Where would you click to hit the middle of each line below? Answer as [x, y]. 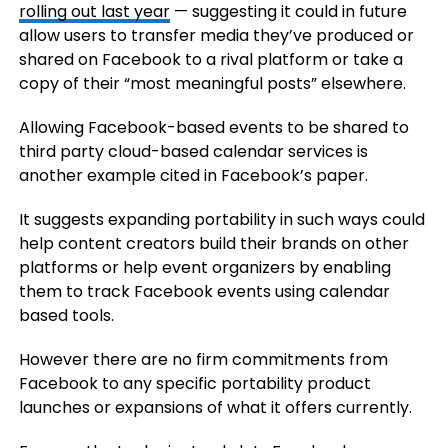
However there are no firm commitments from [203, 359]
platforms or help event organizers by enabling [204, 267]
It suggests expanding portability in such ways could [221, 219]
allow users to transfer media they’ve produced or [216, 35]
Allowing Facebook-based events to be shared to [213, 127]
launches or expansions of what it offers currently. [215, 407]
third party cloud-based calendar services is [193, 151]
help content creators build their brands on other [213, 243]
